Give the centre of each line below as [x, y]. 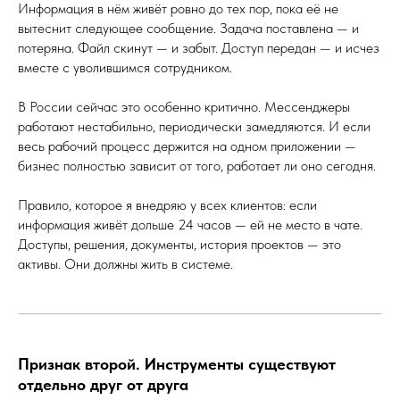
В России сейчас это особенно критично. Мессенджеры [184, 106]
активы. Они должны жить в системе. [125, 263]
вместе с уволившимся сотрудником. [125, 67]
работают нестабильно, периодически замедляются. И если [194, 126]
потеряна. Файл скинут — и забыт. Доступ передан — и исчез [199, 47]
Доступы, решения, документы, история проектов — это [179, 244]
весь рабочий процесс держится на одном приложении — [187, 146]
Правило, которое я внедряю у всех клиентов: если [167, 204]
